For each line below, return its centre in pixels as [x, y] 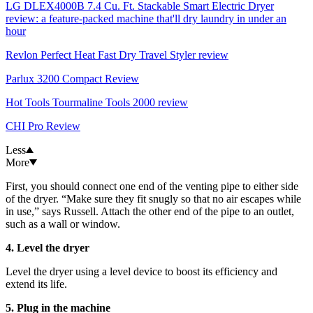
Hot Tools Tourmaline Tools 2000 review [97, 103]
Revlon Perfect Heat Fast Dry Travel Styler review [117, 55]
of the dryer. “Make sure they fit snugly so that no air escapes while [153, 199]
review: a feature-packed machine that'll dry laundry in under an [146, 19]
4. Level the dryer [48, 248]
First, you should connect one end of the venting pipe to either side [152, 187]
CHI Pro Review [43, 126]
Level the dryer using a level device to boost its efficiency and [141, 272]
